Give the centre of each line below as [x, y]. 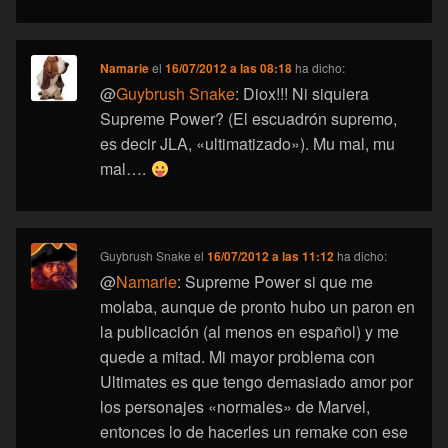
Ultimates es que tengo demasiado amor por [257, 382]
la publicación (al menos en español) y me [250, 332]
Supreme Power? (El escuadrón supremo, [249, 119]
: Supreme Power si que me [275, 282]
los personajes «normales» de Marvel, [235, 407]
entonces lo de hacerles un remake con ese [254, 432]
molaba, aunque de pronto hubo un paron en [258, 307]
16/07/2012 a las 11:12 [271, 256]
